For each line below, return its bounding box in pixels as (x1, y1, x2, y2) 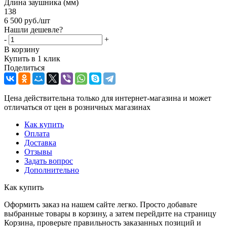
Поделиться (4, 63, 45, 72)
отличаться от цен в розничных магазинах (4, 102, 150, 111)
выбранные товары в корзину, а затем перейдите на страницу (4, 209, 216, 218)
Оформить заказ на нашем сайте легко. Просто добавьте (4, 200, 197, 209)
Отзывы (24, 147, 52, 156)
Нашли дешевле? (4, 25, 63, 34)
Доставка (24, 138, 56, 147)
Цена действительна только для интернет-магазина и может (4, 93, 211, 102)
